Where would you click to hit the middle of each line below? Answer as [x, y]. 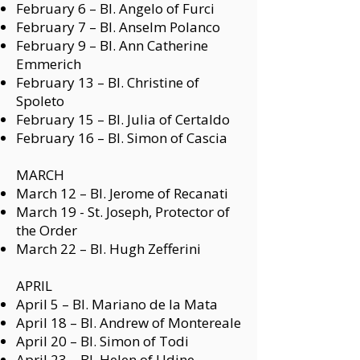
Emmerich [49, 64]
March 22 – [53, 249]
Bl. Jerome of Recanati [159, 193]
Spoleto [40, 101]
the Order [47, 230]
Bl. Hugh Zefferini [145, 249]
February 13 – [62, 82]
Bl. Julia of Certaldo [169, 119]
